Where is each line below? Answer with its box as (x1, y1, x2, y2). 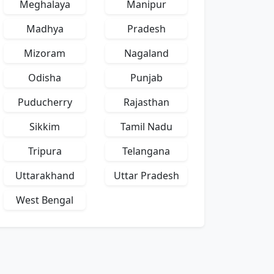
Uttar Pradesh (113, 169, 179, 182)
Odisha (28, 71, 61, 84)
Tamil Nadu (120, 120, 172, 133)
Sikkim (29, 120, 60, 133)
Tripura (28, 144, 62, 158)
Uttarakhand (15, 169, 75, 182)
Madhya (26, 22, 64, 35)
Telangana (122, 144, 170, 158)
